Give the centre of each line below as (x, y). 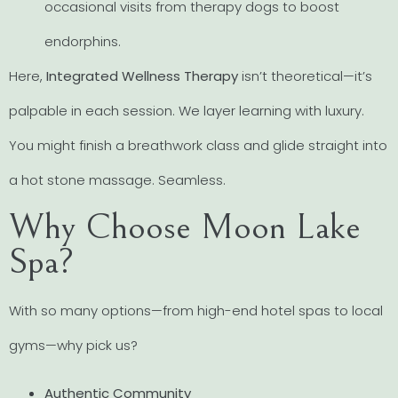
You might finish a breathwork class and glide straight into (198, 145)
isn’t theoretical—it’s (305, 76)
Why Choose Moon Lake (185, 227)
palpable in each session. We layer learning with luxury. (187, 110)
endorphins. (83, 41)
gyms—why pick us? (73, 346)
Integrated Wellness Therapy (142, 76)
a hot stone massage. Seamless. (117, 179)
